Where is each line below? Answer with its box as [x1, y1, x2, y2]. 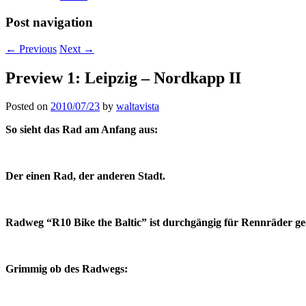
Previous [16, 42, 57, 55]
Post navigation [5, 14, 93, 29]
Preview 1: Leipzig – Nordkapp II [5, 68, 241, 87]
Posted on [5, 100, 51, 113]
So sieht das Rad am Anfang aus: [5, 124, 158, 136]
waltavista [116, 100, 159, 113]
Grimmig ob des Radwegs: [5, 263, 128, 275]
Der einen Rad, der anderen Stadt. [5, 170, 165, 182]
